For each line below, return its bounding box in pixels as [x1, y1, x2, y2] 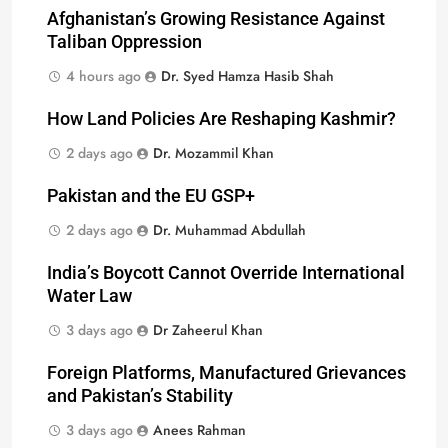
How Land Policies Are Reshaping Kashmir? [47, 109, 396, 130]
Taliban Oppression [47, 32, 202, 53]
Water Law [47, 286, 132, 307]
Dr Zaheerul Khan [153, 320, 263, 341]
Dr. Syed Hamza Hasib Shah [161, 66, 334, 87]
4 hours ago [66, 66, 141, 87]
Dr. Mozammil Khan [153, 143, 274, 164]
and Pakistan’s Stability [47, 386, 233, 407]
